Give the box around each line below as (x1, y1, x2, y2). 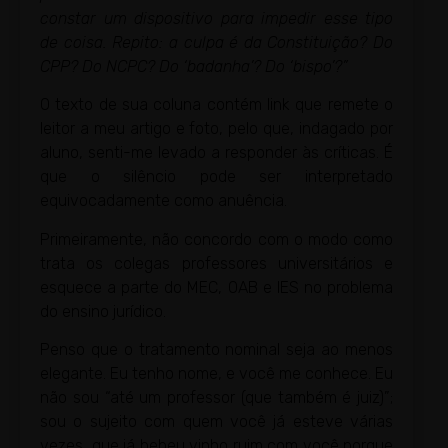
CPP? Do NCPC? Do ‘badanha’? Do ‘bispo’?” (40, 56, 348, 76)
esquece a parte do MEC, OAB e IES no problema (40, 277, 393, 297)
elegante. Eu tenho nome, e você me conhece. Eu (40, 364, 393, 384)
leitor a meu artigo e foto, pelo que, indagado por (40, 119, 393, 139)
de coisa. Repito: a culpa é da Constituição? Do (40, 32, 393, 52)
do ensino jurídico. (40, 301, 166, 321)
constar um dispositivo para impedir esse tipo (40, 8, 393, 28)
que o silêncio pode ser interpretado (40, 167, 393, 187)
